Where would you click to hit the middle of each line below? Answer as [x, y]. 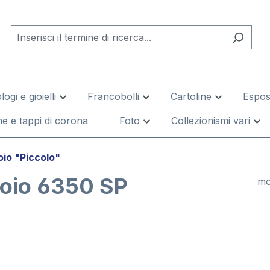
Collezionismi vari [211, 121]
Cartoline [191, 96]
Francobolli [113, 96]
